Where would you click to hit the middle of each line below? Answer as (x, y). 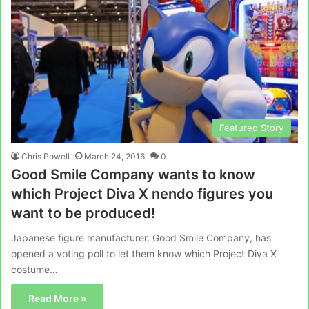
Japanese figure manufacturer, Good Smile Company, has (141, 237)
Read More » (57, 298)
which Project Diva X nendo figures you (142, 193)
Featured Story (251, 127)
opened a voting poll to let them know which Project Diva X (144, 253)
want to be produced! (83, 213)
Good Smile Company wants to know (133, 174)
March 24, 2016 (114, 156)
